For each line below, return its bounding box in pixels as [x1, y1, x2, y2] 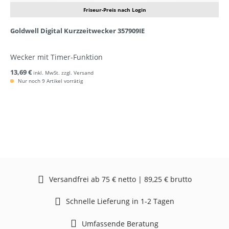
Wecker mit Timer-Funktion [10, 52, 103, 62]
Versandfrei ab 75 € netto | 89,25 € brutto [49, 174, 192, 185]
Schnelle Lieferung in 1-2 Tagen [66, 196, 174, 207]
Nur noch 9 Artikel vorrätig [16, 77, 83, 84]
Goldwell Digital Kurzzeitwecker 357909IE [10, 26, 145, 35]
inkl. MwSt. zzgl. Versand [33, 69, 94, 76]
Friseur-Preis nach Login [83, 6, 146, 13]
